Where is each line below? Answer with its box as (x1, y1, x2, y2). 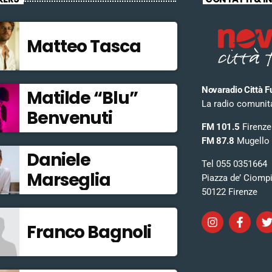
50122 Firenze (201, 186, 257, 197)
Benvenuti (26, 106, 112, 131)
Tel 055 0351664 (201, 158, 267, 169)
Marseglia (26, 168, 110, 192)
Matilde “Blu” (26, 86, 138, 110)
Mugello (234, 135, 270, 146)
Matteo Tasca (26, 34, 141, 58)
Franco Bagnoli (26, 220, 152, 244)
